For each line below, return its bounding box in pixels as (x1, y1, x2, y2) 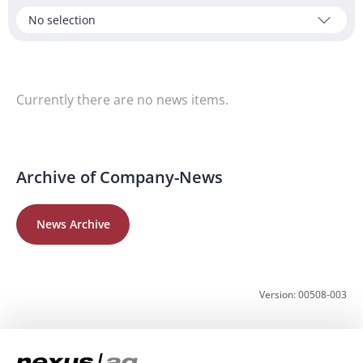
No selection (28, 12, 96, 28)
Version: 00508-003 (259, 288, 347, 301)
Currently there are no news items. (16, 91, 228, 109)
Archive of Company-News (16, 166, 223, 188)
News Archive (36, 216, 110, 232)
